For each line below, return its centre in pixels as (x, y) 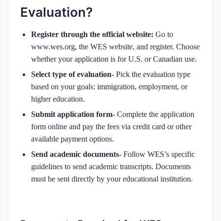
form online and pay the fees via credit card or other (111, 126)
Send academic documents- (77, 154)
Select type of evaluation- (74, 74)
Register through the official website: (93, 34)
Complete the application (156, 114)
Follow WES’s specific (159, 154)
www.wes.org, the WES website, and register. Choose (115, 46)
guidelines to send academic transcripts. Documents (111, 166)
